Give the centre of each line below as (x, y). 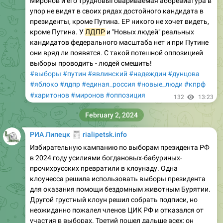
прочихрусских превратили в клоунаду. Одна (104, 168)
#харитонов (50, 95)
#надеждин (148, 73)
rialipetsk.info (104, 134)
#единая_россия (109, 84)
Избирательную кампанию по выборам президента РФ (120, 147)
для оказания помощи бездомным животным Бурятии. (120, 189)
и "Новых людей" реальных (150, 32)
